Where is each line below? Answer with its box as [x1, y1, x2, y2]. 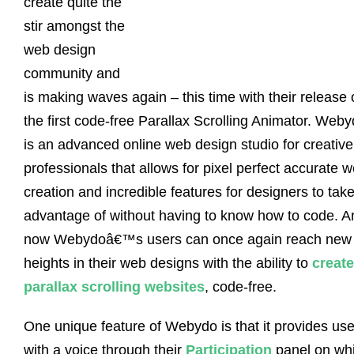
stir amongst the [24, 18, 125, 34]
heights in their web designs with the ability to [24, 255, 312, 271]
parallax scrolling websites [24, 279, 205, 295]
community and [24, 66, 120, 81]
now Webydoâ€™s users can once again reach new [24, 232, 352, 247]
